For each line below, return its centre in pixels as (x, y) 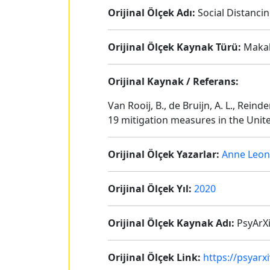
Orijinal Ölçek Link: (155, 257)
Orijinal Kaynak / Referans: (173, 81)
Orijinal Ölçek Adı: (152, 13)
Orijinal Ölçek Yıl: (150, 189)
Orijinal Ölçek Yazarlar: (164, 154)
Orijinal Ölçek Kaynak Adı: (171, 223)
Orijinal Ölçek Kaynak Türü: (174, 47)
